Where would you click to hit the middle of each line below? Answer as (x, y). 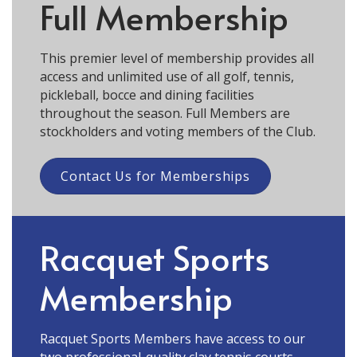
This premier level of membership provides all (177, 58)
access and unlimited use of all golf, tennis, (167, 76)
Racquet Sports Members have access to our (173, 338)
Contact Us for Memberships (155, 176)
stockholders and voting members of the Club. (178, 131)
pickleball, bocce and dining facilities (147, 94)
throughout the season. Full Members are (165, 113)
